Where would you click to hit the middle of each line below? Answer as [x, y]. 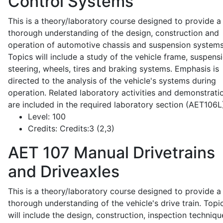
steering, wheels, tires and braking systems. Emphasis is [113, 69]
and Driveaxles [64, 171]
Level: [39, 116]
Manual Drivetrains [142, 153]
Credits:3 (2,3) [86, 128]
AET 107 [39, 153]
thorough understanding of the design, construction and [113, 33]
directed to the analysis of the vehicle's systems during [112, 81]
